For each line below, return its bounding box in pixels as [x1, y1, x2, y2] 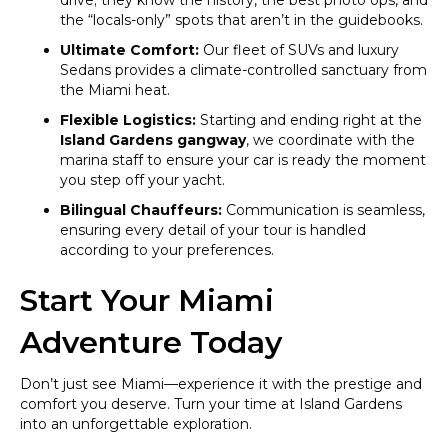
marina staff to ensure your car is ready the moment [60, 151, 426, 169]
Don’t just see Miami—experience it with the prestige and [20, 375, 422, 393]
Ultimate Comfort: [60, 41, 199, 59]
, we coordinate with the [246, 131, 415, 149]
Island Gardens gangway [60, 131, 246, 149]
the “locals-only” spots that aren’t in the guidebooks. [60, 11, 423, 29]
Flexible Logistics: [60, 111, 196, 129]
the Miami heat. [60, 81, 170, 99]
